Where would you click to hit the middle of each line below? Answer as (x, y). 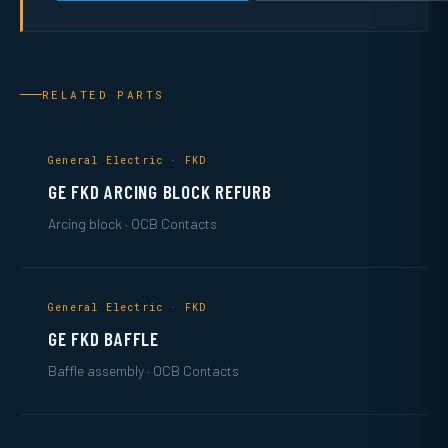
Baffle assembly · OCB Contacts (143, 370)
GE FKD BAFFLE (103, 338)
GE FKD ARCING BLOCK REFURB (160, 191)
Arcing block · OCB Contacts (132, 223)
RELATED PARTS (103, 94)
